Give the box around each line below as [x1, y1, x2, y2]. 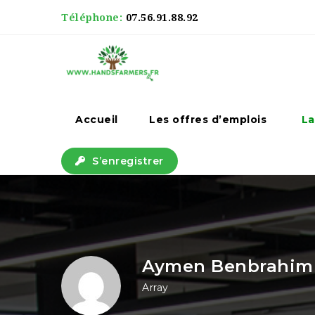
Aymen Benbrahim [142, 256, 314, 276]
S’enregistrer [89, 155, 164, 167]
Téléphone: [61, 12, 126, 23]
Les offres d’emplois [149, 113, 266, 126]
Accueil [75, 113, 118, 126]
